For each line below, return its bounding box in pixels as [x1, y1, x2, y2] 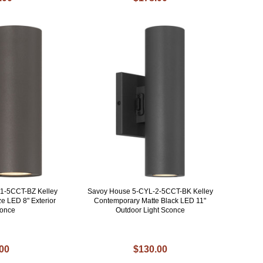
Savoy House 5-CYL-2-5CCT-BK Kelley [87, 187, 213, 196]
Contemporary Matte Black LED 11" [94, 197, 207, 205]
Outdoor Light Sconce [115, 206, 185, 215]
